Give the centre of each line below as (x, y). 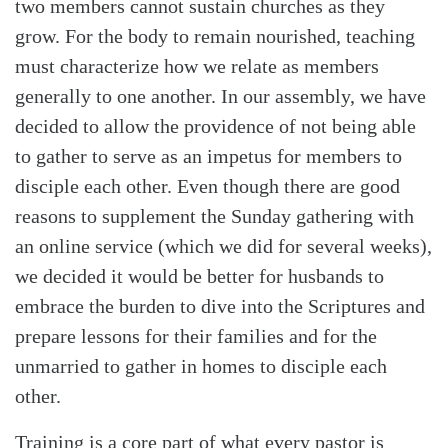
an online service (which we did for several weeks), (223, 245)
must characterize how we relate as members (197, 65)
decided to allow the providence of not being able (215, 125)
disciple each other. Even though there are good (207, 185)
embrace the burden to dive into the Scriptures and (220, 305)
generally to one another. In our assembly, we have (220, 95)
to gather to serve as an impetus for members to (208, 155)
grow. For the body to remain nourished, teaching (215, 35)
